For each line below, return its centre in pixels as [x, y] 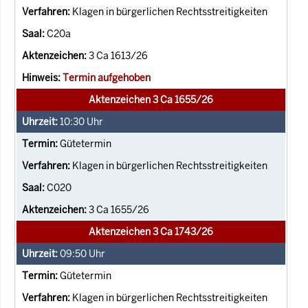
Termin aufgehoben [107, 77]
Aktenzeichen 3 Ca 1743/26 [151, 231]
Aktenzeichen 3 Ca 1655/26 [151, 99]
